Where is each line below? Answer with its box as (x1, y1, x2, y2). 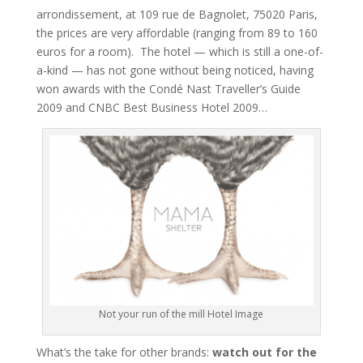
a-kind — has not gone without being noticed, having (36, 62, 314, 79)
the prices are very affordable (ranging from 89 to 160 (36, 25, 318, 41)
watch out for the (211, 344, 317, 361)
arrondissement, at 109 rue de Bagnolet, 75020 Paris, (36, 6, 318, 23)
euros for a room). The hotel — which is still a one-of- (36, 44, 323, 60)
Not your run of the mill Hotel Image (99, 307, 264, 322)
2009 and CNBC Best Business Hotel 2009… (36, 100, 267, 116)
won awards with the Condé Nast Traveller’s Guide (36, 81, 301, 97)
